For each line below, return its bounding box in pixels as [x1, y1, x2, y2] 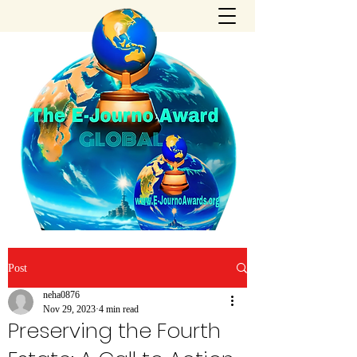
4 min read [99, 304, 139, 315]
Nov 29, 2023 [43, 304, 96, 315]
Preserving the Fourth [8, 316, 221, 345]
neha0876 [43, 289, 80, 300]
